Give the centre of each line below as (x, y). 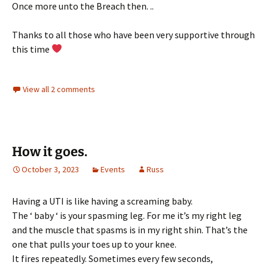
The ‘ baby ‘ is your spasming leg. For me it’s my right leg (127, 215)
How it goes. (50, 151)
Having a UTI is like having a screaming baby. (102, 201)
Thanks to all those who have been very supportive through (133, 34)
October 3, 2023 (50, 169)
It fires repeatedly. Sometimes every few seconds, (112, 258)
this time (32, 49)
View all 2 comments (59, 89)
